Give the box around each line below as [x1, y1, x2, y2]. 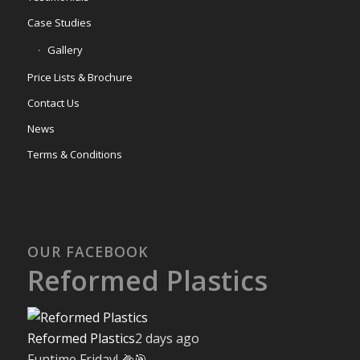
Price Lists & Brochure [27, 69, 133, 84]
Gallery [47, 42, 83, 57]
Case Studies [27, 14, 92, 30]
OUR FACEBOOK [27, 241, 149, 261]
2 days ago [134, 329, 199, 347]
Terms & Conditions [27, 146, 122, 162]
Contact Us [27, 95, 80, 110]
